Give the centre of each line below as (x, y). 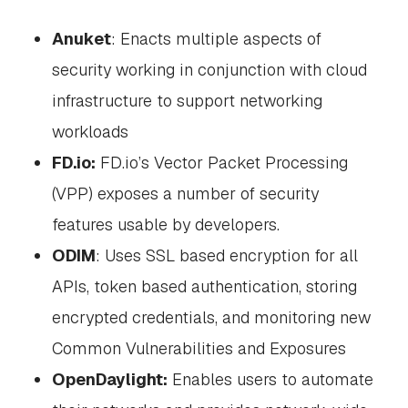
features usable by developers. (165, 224)
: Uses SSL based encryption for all (226, 255)
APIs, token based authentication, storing (204, 286)
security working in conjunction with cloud (209, 70)
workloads (90, 132)
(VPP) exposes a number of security (185, 194)
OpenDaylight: (109, 379)
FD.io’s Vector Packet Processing (221, 163)
